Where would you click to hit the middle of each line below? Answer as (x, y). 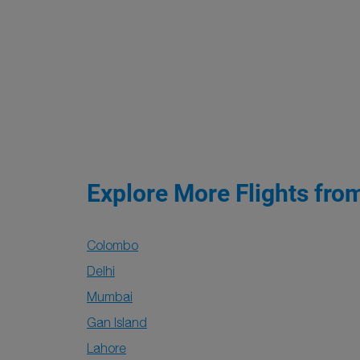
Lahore (106, 348)
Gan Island (117, 322)
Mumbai (110, 297)
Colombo (112, 245)
